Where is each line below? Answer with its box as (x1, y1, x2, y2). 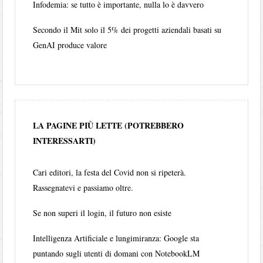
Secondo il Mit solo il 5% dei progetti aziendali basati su (33, 24, 222, 36)
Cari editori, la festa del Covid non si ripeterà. (33, 167, 187, 178)
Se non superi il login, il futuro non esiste (33, 207, 172, 219)
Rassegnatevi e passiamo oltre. (33, 182, 134, 194)
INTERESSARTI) (33, 134, 96, 147)
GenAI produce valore (33, 39, 107, 51)
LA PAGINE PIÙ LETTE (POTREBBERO (33, 119, 184, 132)
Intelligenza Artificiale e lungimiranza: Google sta (33, 232, 200, 244)
